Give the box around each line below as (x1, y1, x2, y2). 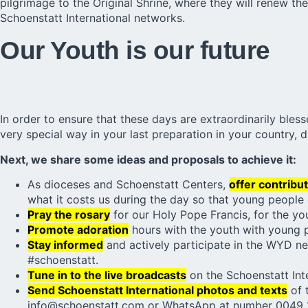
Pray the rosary (27, 208, 110, 222)
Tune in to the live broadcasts (27, 268, 186, 283)
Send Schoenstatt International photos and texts (27, 283, 287, 298)
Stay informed (27, 238, 103, 252)
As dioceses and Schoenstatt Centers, (27, 177, 229, 192)
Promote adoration (27, 223, 129, 237)
